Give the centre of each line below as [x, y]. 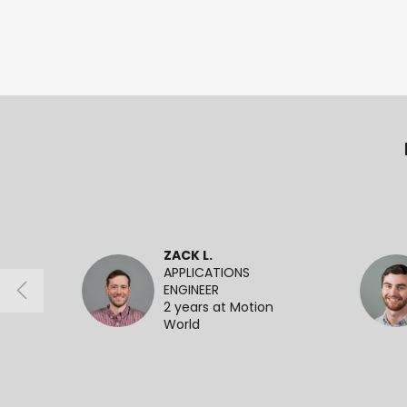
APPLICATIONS [207, 273]
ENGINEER [191, 291]
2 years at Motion [218, 308]
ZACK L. [188, 256]
